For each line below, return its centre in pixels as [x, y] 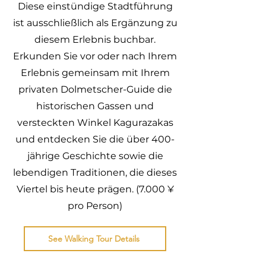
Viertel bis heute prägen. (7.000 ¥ [95, 189]
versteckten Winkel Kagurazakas [95, 123]
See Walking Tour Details [94, 239]
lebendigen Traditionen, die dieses [95, 172]
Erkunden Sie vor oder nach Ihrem [95, 56]
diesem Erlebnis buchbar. [95, 39]
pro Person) [95, 206]
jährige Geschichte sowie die [95, 156]
